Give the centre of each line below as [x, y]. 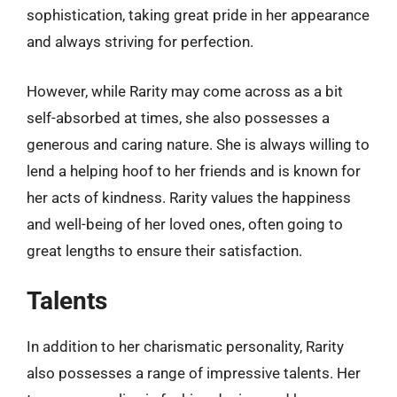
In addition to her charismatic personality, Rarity [185, 346]
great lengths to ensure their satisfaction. [164, 250]
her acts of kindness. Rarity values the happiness [189, 197]
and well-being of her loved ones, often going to [185, 224]
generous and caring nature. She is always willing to [198, 144]
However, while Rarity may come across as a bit [185, 91]
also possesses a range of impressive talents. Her [194, 373]
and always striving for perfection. [140, 42]
